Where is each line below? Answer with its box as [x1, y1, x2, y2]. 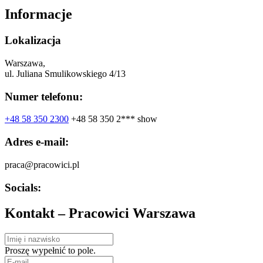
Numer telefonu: [5, 90, 83, 103]
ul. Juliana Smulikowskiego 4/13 [5, 68, 126, 79]
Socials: [5, 181, 41, 194]
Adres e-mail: [5, 136, 69, 149]
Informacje [5, 6, 72, 22]
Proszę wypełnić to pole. [5, 245, 96, 256]
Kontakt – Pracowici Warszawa [5, 205, 195, 221]
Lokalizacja [5, 34, 61, 47]
